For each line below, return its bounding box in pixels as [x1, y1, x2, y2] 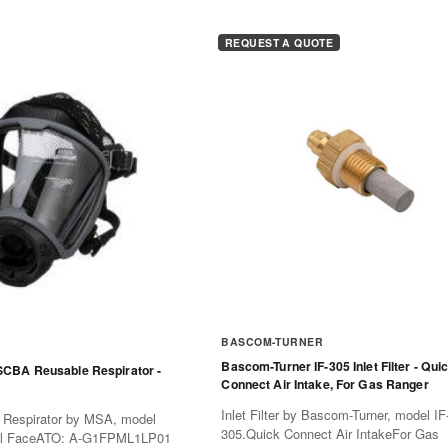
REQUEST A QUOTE [224, 34, 334, 50]
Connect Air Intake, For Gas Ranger [221, 375, 429, 394]
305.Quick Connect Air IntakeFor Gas [221, 423, 440, 443]
